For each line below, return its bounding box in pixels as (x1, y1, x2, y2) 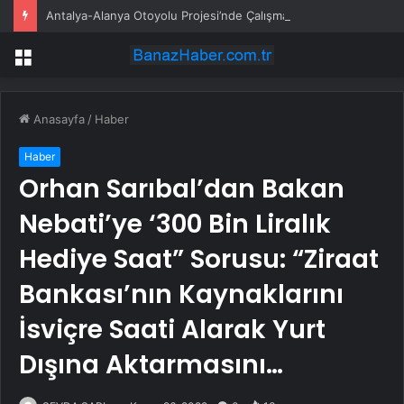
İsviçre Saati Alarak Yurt (19, 312, 326, 348)
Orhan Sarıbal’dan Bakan (19, 171, 344, 207)
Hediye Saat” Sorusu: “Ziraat (19, 242, 379, 278)
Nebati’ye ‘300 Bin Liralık (19, 207, 331, 243)
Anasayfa (30, 112, 85, 127)
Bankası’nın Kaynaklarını (19, 277, 344, 313)
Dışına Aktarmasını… (19, 347, 283, 383)
